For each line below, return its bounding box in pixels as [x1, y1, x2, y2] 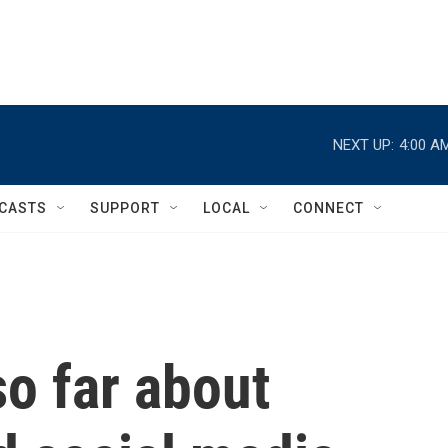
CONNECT [293, 200, 364, 216]
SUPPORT [90, 200, 160, 216]
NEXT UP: [333, 135, 394, 154]
